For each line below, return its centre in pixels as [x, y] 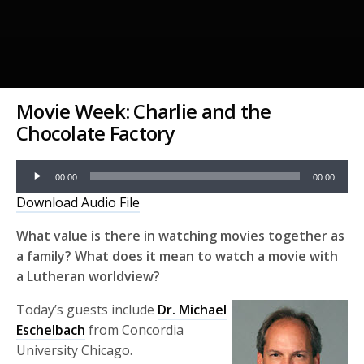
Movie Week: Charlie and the [144, 111]
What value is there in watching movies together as [181, 236]
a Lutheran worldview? [89, 277]
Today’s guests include [87, 310]
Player [35, 190]
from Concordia [135, 330]
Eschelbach [51, 330]
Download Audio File [78, 203]
